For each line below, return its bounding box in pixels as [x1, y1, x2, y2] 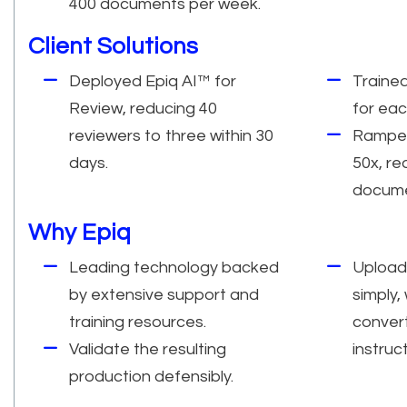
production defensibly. [69, 367, 233, 385]
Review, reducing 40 [69, 99, 217, 117]
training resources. [69, 313, 206, 331]
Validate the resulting [69, 340, 226, 358]
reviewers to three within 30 [69, 126, 273, 144]
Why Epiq [28, 220, 131, 244]
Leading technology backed [69, 258, 279, 276]
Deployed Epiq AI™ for [69, 72, 236, 90]
